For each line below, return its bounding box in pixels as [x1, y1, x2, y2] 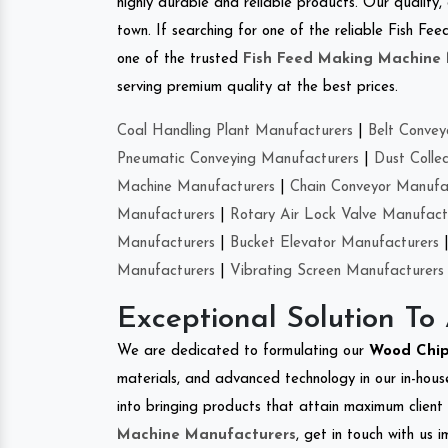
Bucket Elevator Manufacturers [230, 235, 439, 251]
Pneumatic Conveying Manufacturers [117, 151, 359, 167]
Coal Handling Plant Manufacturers [117, 123, 353, 139]
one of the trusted [117, 51, 243, 67]
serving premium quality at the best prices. [117, 79, 398, 95]
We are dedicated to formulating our [117, 343, 369, 359]
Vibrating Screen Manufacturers [230, 263, 444, 279]
